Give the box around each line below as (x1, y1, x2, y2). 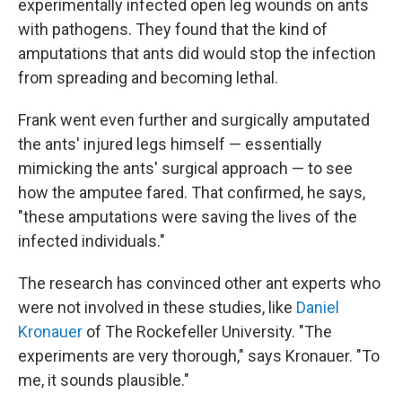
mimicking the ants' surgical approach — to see (18, 159, 353, 178)
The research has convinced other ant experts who (18, 274, 380, 293)
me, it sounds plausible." (18, 371, 189, 389)
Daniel (296, 298, 339, 317)
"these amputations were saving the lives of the (18, 207, 357, 226)
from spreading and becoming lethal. (18, 68, 278, 87)
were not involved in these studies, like (18, 298, 296, 317)
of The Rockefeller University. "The (83, 322, 332, 341)
